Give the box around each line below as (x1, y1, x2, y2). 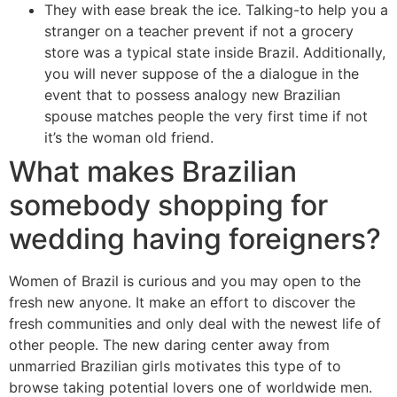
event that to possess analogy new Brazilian (44, 85, 340, 104)
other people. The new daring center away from (9, 335, 330, 354)
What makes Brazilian (9, 153, 297, 189)
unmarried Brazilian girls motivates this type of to (9, 356, 341, 375)
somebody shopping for (9, 187, 328, 222)
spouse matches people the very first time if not (44, 106, 368, 125)
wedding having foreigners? (9, 221, 381, 256)
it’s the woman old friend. (44, 128, 214, 146)
